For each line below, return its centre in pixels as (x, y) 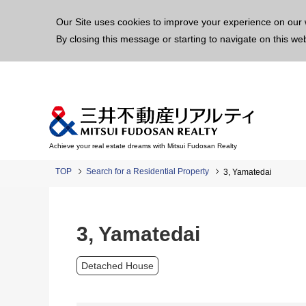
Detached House (117, 266)
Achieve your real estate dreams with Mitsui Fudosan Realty (143, 146)
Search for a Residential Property (148, 171)
